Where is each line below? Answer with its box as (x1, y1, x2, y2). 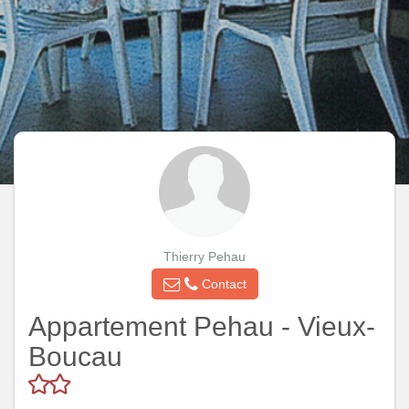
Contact (197, 276, 246, 291)
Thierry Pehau (163, 249, 246, 264)
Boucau (28, 341, 122, 372)
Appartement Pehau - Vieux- (28, 311, 375, 342)
